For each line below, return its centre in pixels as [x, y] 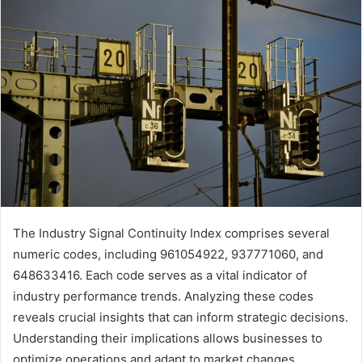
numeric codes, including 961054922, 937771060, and [168, 255]
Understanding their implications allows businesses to [168, 339]
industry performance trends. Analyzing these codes [163, 297]
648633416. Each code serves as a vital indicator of [160, 276]
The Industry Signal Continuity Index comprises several [171, 234]
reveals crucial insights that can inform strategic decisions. [181, 318]
